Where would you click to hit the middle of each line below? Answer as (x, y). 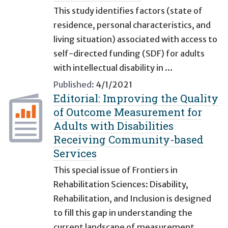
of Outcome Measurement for (128, 112)
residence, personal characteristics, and (132, 25)
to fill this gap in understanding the (123, 213)
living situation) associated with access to (135, 39)
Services (75, 153)
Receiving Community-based (129, 140)
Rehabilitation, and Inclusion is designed (132, 199)
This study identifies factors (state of (128, 11)
